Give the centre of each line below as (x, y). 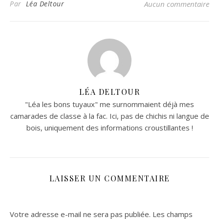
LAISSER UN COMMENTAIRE (109, 178)
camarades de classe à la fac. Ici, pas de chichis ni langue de (109, 116)
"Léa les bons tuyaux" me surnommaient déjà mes (109, 104)
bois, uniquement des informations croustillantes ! (109, 128)
